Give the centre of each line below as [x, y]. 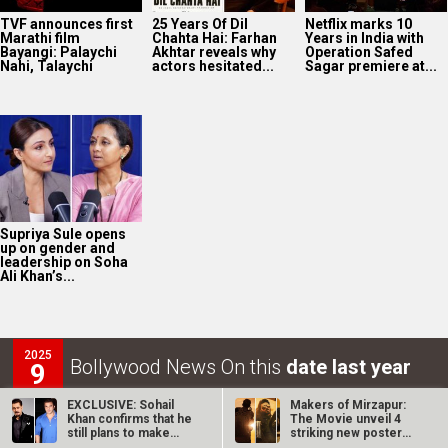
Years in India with [364, 38]
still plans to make [119, 433]
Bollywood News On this [178, 366]
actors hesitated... [213, 66]
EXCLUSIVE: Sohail [121, 405]
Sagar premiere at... [370, 66]
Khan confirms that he [130, 419]
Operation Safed [358, 52]
